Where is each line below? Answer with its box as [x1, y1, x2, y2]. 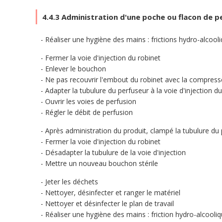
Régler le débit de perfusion [45, 108, 133, 117]
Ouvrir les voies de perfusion [45, 97, 136, 106]
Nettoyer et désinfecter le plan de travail [45, 199, 174, 208]
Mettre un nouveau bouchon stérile [45, 159, 158, 168]
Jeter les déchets [45, 177, 98, 186]
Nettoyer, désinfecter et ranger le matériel [45, 188, 180, 197]
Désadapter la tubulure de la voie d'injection [45, 148, 186, 157]
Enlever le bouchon [45, 64, 106, 73]
